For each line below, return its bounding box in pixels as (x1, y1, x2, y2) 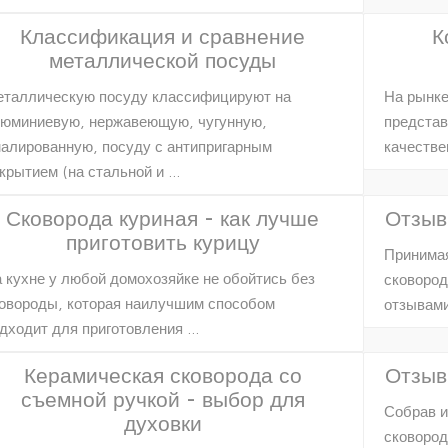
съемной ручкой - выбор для (20, 386, 305, 411)
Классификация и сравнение (20, 23, 306, 48)
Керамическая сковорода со (23, 362, 302, 387)
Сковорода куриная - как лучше (6, 205, 320, 230)
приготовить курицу (65, 229, 260, 254)
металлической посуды (49, 47, 277, 72)
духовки (123, 410, 202, 435)
